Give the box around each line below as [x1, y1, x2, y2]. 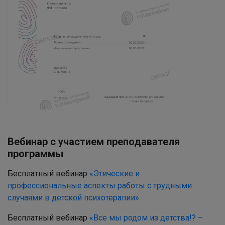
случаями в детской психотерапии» [8, 192, 139, 202]
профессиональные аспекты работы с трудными [8, 180, 192, 190]
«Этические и [89, 168, 140, 178]
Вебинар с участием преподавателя [8, 135, 180, 148]
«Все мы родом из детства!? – [89, 212, 203, 222]
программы [8, 147, 63, 160]
